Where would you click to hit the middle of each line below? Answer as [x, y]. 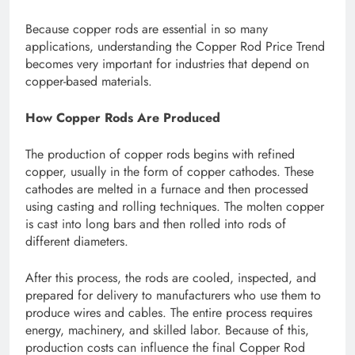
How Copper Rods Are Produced [123, 118]
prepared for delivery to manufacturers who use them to [173, 296]
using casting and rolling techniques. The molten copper [175, 207]
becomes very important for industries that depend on [167, 64]
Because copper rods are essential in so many [147, 29]
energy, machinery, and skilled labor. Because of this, [167, 330]
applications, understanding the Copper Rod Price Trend [175, 47]
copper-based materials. [89, 82]
